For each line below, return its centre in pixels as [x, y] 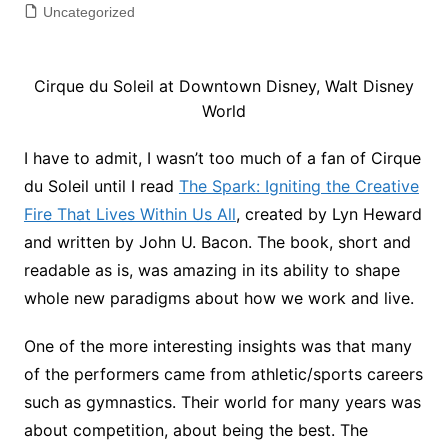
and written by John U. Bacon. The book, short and [217, 242]
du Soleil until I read [101, 186]
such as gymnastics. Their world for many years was [222, 402]
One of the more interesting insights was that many [217, 346]
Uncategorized [88, 12]
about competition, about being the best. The [195, 430]
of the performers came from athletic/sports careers [223, 374]
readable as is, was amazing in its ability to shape [211, 270]
